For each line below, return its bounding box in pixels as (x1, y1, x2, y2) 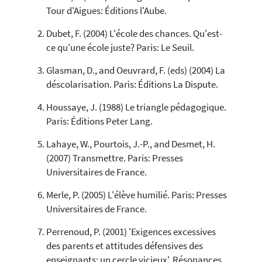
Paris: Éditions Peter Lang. (46, 115, 153, 128)
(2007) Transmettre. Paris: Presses (46, 152, 183, 165)
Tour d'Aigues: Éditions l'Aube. (46, 5, 167, 18)
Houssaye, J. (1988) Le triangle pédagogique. (46, 101, 226, 114)
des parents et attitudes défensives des (46, 240, 203, 253)
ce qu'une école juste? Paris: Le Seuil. (46, 42, 194, 54)
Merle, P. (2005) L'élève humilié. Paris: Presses (46, 189, 227, 202)
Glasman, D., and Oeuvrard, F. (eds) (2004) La (46, 64, 225, 77)
